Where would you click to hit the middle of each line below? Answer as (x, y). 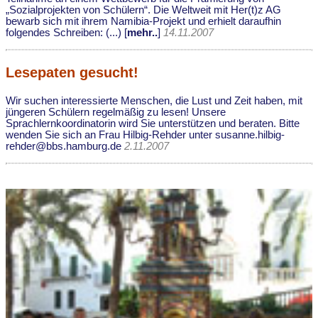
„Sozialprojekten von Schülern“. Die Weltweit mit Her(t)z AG (143, 10)
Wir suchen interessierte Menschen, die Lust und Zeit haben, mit (154, 101)
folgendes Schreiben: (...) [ (66, 33)
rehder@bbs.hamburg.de (65, 146)
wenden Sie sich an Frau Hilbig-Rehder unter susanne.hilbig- (145, 135)
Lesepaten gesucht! (72, 72)
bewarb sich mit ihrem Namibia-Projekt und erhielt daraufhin (143, 22)
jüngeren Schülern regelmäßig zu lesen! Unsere (116, 112)
